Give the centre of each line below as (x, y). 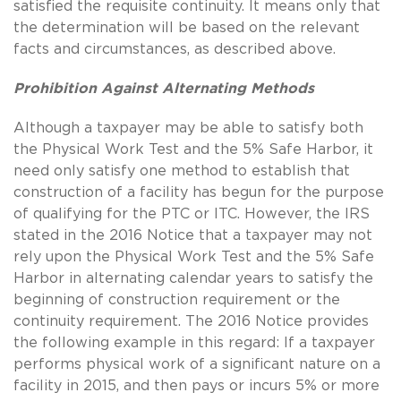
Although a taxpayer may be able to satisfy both (188, 128)
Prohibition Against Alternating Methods (164, 88)
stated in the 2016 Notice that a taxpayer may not (193, 235)
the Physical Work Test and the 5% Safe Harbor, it (193, 149)
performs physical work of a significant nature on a (197, 364)
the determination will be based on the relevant (187, 27)
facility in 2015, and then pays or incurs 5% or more (196, 385)
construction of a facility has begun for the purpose (199, 192)
